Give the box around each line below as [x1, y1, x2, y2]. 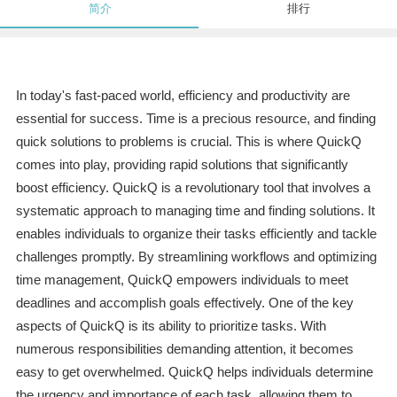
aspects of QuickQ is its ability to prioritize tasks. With [15, 318, 326, 334]
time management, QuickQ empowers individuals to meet [15, 272, 348, 288]
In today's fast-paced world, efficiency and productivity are [15, 88, 350, 104]
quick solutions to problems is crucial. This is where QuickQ [15, 134, 362, 150]
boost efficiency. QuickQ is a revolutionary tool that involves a [15, 180, 370, 196]
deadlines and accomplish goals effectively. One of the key [15, 295, 354, 311]
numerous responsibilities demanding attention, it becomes [15, 341, 354, 357]
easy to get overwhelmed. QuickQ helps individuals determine [15, 364, 373, 380]
